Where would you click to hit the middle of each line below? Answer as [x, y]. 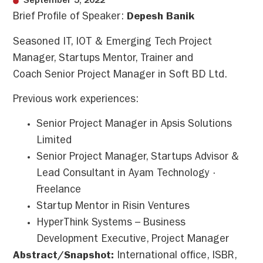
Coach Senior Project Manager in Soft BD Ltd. [120, 75]
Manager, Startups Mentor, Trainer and [103, 59]
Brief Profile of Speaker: [70, 18]
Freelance [59, 191]
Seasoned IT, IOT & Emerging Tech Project [113, 43]
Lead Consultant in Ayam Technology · [126, 175]
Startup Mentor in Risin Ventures [113, 208]
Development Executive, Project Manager [133, 240]
